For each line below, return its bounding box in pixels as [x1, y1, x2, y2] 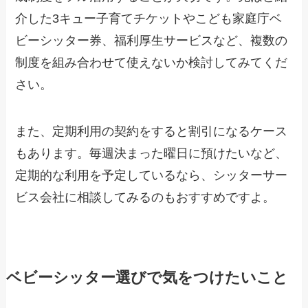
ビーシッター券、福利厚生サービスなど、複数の [15, 34, 288, 48]
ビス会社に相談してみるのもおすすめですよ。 [15, 190, 276, 204]
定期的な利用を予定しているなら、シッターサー [15, 168, 288, 182]
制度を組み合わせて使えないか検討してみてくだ [15, 56, 288, 70]
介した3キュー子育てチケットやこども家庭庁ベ [15, 12, 283, 26]
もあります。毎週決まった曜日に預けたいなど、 [15, 146, 288, 160]
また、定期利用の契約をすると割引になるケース [15, 124, 288, 138]
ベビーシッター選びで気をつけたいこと [5, 269, 288, 286]
